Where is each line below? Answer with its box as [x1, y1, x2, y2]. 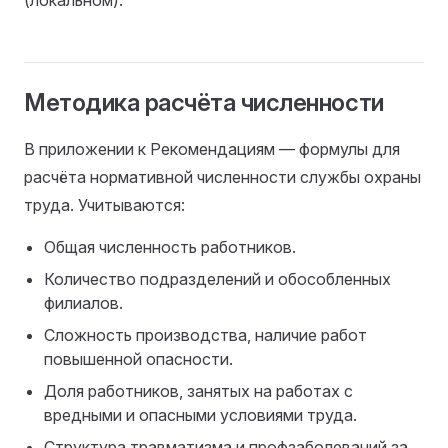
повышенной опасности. [44, 348, 233, 369]
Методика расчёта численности [24, 87, 384, 117]
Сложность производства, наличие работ [44, 324, 367, 345]
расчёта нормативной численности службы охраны [24, 166, 421, 187]
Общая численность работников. [44, 236, 296, 257]
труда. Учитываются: [24, 194, 185, 215]
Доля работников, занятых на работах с [44, 380, 353, 401]
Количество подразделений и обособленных [44, 268, 391, 289]
